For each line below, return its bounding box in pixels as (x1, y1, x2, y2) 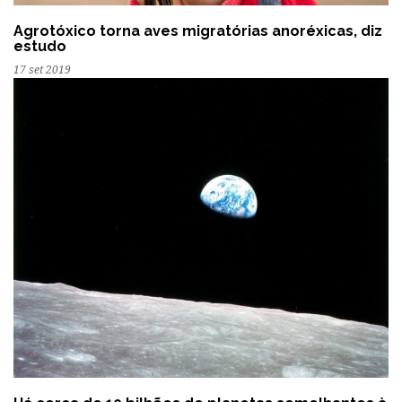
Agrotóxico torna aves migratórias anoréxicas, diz (13, 22, 382, 40)
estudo (13, 38, 66, 56)
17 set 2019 (13, 64, 71, 77)
